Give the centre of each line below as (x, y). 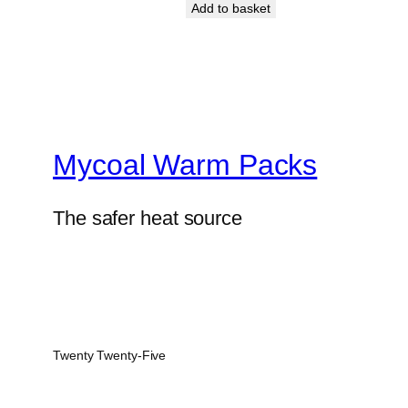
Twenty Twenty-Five (110, 356)
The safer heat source (148, 219)
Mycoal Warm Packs (185, 164)
